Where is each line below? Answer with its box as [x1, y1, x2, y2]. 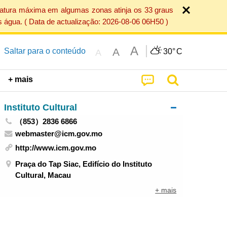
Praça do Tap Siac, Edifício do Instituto [15, 159, 153, 168]
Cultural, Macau [15, 170, 71, 179]
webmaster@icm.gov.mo [15, 129, 103, 138]
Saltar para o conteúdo [4, 47, 86, 56]
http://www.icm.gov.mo [15, 143, 97, 152]
